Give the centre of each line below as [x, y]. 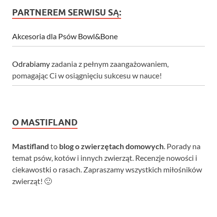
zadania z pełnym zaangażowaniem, [109, 64]
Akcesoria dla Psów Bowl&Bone [65, 36]
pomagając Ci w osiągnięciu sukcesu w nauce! [87, 76]
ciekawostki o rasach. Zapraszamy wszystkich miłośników [107, 170]
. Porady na [182, 146]
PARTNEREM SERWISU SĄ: [67, 13]
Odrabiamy [31, 64]
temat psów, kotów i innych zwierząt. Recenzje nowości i [105, 158]
